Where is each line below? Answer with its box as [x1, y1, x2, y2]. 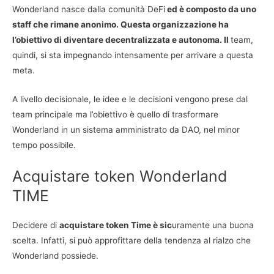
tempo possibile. [12, 140, 76, 150]
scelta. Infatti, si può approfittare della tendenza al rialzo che [12, 235, 251, 246]
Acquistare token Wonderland [12, 167, 228, 186]
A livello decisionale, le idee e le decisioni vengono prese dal [12, 94, 248, 105]
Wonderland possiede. [12, 251, 98, 261]
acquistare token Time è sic [59, 220, 172, 231]
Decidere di [12, 220, 59, 231]
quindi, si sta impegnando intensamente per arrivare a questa [12, 50, 253, 61]
